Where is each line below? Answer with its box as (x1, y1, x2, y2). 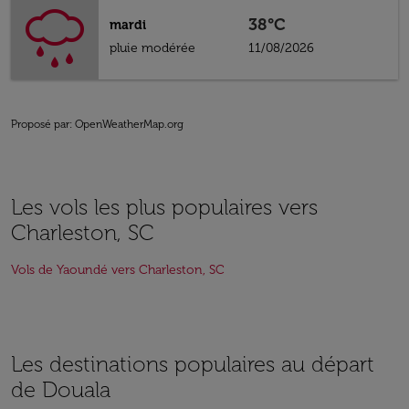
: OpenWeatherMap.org (69, 118, 184, 131)
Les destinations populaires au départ (11, 351, 374, 377)
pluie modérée (110, 40, 195, 56)
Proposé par (11, 118, 69, 131)
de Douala (11, 376, 110, 403)
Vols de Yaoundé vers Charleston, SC (11, 262, 225, 278)
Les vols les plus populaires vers (11, 194, 318, 220)
